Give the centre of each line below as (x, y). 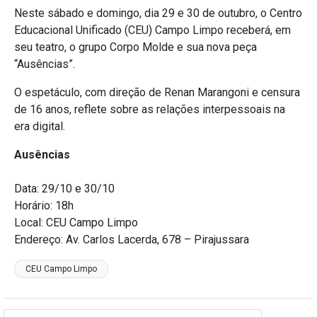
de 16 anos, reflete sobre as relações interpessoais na (150, 110)
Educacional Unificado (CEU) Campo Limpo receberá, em (152, 30)
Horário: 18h (44, 206)
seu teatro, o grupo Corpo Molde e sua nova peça (136, 47)
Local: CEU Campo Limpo (76, 223)
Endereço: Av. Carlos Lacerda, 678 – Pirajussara (132, 240)
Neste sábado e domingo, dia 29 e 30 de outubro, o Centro (158, 13)
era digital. (40, 127)
